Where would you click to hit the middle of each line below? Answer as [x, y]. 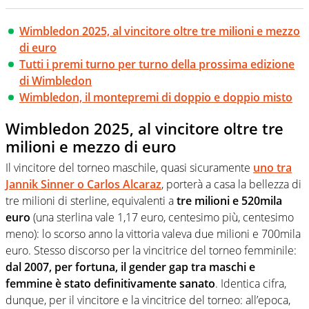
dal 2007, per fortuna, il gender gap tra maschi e [130, 267]
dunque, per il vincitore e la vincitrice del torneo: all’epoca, [148, 300]
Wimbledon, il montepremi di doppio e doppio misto [156, 98]
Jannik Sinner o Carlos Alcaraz [83, 184]
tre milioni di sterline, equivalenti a [91, 200]
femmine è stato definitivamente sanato [110, 283]
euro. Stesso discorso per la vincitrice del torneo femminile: [151, 250]
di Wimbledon [56, 81]
